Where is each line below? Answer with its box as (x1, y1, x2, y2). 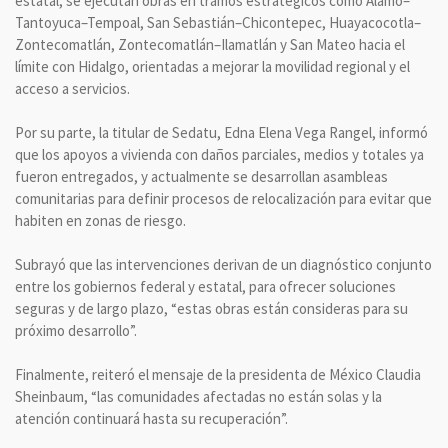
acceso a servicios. (15, 79, 130, 98)
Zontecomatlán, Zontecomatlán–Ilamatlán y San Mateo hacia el (15, 35, 405, 54)
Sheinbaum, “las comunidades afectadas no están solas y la (15, 387, 382, 406)
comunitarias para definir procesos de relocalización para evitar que (15, 189, 432, 208)
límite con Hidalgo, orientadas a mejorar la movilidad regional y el (15, 57, 410, 76)
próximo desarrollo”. (15, 321, 137, 340)
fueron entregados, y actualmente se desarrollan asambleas (15, 167, 388, 186)
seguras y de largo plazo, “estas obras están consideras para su (15, 299, 408, 318)
